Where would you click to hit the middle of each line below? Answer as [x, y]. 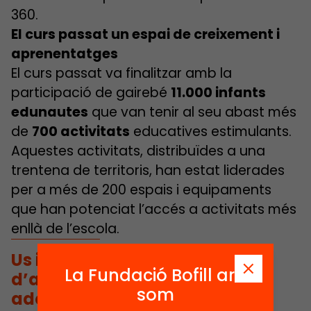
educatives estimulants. [211, 131]
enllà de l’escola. [65, 228]
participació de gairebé [91, 92]
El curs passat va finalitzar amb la [121, 73]
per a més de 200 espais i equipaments [141, 190]
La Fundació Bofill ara [155, 275]
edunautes [50, 112]
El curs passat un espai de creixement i [145, 34]
